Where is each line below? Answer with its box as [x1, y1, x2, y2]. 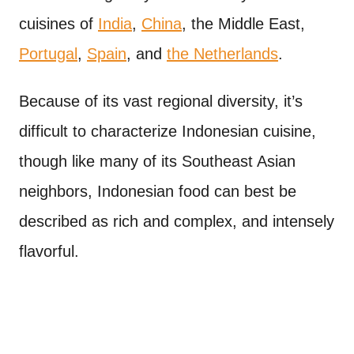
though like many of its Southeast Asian [19, 153, 296, 170]
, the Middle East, [182, 15, 305, 32]
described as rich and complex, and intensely [19, 213, 334, 230]
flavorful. [19, 243, 79, 260]
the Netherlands [167, 45, 278, 62]
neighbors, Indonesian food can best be [19, 183, 296, 200]
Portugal [19, 45, 77, 62]
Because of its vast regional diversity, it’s [19, 92, 303, 110]
